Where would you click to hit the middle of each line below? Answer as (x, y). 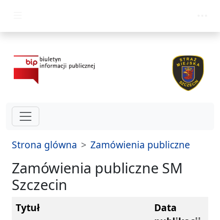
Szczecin (40, 184)
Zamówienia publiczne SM (97, 167)
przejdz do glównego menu (72, 12)
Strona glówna (44, 144)
